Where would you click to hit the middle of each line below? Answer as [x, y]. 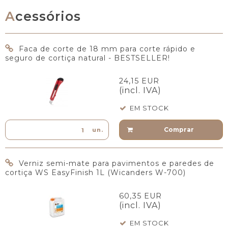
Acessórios [48, 16]
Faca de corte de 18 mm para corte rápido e [107, 49]
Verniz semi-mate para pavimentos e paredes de [117, 164]
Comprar [179, 130]
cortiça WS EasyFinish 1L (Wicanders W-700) [95, 173]
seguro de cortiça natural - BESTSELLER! [88, 58]
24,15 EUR [139, 81]
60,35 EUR [140, 196]
